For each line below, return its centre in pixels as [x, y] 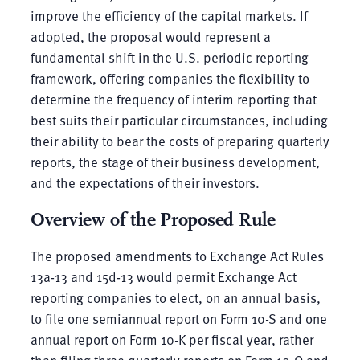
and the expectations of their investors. [145, 182]
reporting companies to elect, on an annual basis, [175, 297]
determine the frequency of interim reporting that [173, 99]
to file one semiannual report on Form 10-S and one [178, 318]
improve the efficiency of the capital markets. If [169, 15]
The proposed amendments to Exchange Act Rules [177, 256]
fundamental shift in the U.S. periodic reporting [169, 57]
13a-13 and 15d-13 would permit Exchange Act [163, 276]
